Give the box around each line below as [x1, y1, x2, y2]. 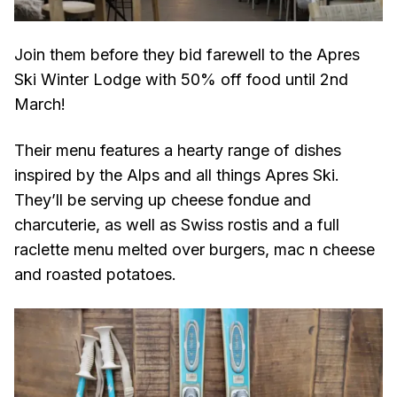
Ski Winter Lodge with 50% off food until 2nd [14, 69, 348, 89]
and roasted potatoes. [14, 264, 176, 284]
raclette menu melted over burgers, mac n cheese [14, 239, 375, 259]
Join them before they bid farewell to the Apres [14, 44, 360, 64]
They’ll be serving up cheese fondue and [14, 190, 311, 209]
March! [14, 94, 66, 113]
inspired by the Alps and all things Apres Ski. [14, 165, 339, 184]
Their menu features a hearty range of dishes [14, 140, 341, 160]
